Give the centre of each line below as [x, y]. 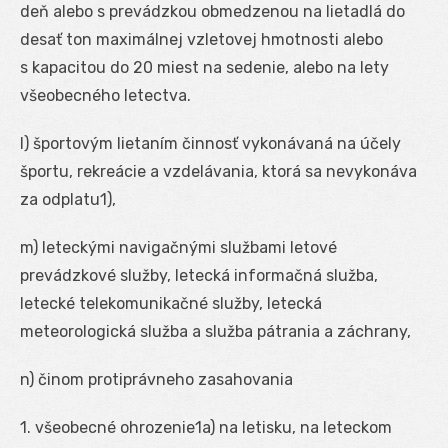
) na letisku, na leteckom [301, 427]
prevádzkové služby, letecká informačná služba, [199, 275]
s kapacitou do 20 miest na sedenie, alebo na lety [204, 67]
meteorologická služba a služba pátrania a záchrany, [215, 331]
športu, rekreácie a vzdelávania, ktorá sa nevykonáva [218, 171]
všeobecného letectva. [105, 95]
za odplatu [60, 199]
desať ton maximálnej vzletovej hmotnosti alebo [201, 39]
